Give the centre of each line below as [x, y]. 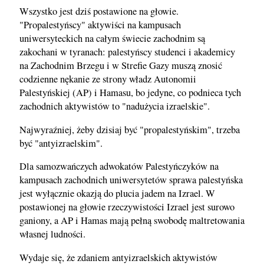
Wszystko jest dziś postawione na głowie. [99, 11]
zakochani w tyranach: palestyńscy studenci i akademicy [127, 52]
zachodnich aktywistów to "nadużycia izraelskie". [115, 106]
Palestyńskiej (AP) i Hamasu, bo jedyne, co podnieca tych [130, 93]
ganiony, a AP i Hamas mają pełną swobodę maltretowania [132, 221]
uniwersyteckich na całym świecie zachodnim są [112, 39]
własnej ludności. [52, 234]
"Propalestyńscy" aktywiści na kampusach [100, 25]
